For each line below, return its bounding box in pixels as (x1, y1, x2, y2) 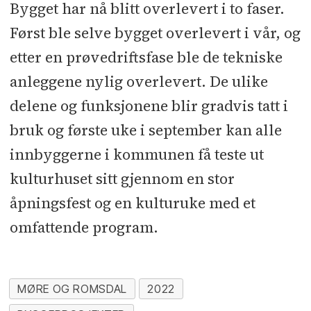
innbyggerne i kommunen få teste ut (9, 144, 264, 165)
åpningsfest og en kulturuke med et (9, 193, 255, 214)
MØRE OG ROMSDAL (17, 282, 127, 296)
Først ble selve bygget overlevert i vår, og (9, 23, 301, 44)
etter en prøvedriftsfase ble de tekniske (9, 47, 283, 68)
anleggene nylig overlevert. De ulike (9, 72, 268, 92)
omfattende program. (9, 217, 158, 238)
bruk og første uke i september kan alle (9, 120, 282, 141)
